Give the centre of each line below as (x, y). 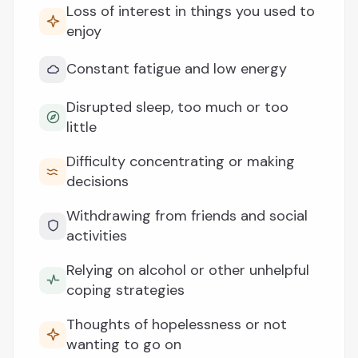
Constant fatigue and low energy (177, 69)
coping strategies (125, 290)
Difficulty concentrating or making (181, 161)
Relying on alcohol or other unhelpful (188, 270)
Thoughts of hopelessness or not (177, 324)
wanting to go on (124, 344)
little (82, 127)
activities (97, 235)
